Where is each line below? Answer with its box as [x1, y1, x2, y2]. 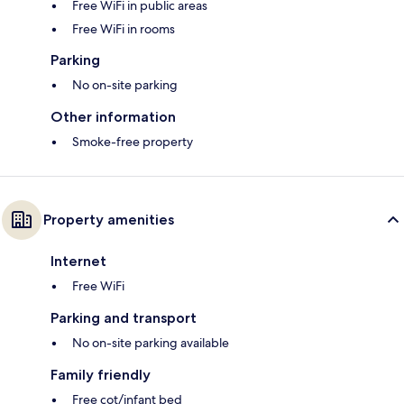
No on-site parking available [72, 335, 229, 352]
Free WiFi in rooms [72, 21, 175, 38]
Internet [50, 252, 106, 271]
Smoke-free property [72, 133, 193, 151]
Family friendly [50, 366, 151, 384]
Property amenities [43, 211, 174, 229]
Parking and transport [50, 309, 197, 327]
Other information [50, 108, 176, 126]
